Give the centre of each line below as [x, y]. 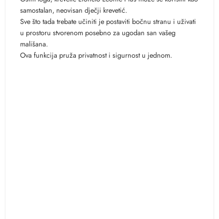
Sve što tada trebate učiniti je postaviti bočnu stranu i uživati [108, 21]
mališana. [34, 44]
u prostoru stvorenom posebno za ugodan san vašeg [98, 32]
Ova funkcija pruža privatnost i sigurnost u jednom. [96, 55]
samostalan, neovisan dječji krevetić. [74, 10]
